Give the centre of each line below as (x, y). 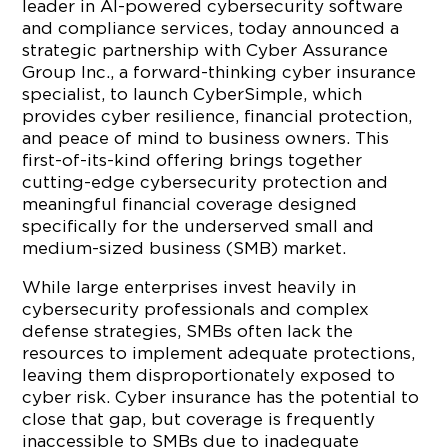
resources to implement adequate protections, (219, 353)
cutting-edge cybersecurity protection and (205, 182)
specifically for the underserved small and (198, 226)
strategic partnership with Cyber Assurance (205, 50)
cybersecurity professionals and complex (196, 309)
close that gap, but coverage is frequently (199, 419)
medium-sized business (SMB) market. (184, 248)
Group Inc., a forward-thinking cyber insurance (219, 72)
